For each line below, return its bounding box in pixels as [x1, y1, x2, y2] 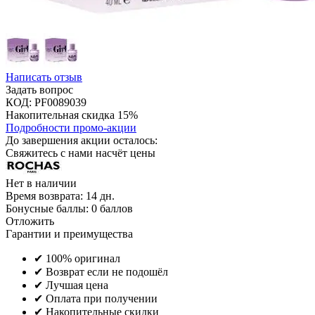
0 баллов [91, 202, 133, 214]
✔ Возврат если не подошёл [34, 265, 168, 278]
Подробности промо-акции [6, 121, 136, 134]
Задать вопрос [6, 83, 73, 96]
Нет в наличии [6, 176, 77, 189]
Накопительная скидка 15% [6, 108, 138, 121]
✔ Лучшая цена [34, 278, 108, 291]
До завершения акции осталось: [6, 134, 157, 146]
